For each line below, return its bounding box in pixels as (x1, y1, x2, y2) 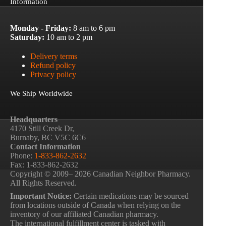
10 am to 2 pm (44, 32, 92, 41)
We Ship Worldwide (10, 89, 73, 97)
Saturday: (10, 32, 44, 41)
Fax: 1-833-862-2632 (10, 160, 78, 169)
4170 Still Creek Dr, (10, 124, 74, 133)
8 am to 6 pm (71, 23, 115, 32)
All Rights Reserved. (10, 179, 77, 187)
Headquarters (10, 115, 58, 124)
